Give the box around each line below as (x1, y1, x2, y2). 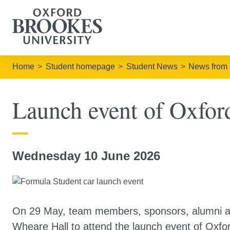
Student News (126, 62, 178, 71)
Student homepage (45, 62, 115, 71)
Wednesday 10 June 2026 (12, 148, 160, 163)
